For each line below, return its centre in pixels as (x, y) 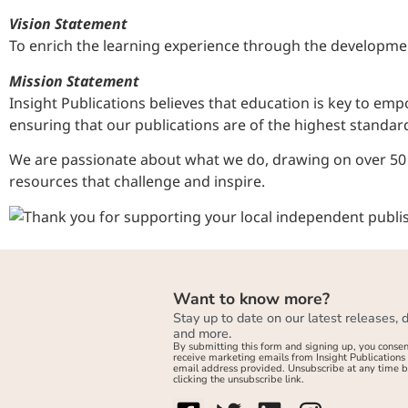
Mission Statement (74, 81)
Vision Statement (68, 24)
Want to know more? (251, 298)
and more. (202, 333)
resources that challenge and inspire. (137, 182)
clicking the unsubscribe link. (239, 379)
